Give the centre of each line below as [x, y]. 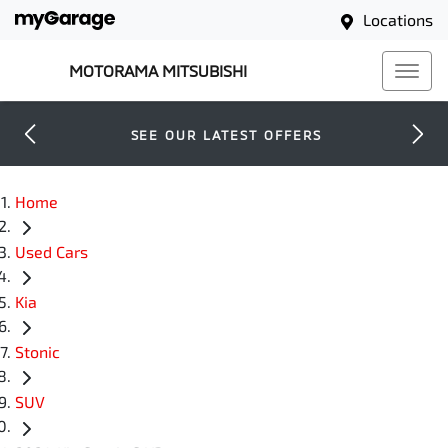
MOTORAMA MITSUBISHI [158, 70]
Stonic [37, 352]
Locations [398, 19]
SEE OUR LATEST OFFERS [226, 135]
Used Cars [51, 252]
